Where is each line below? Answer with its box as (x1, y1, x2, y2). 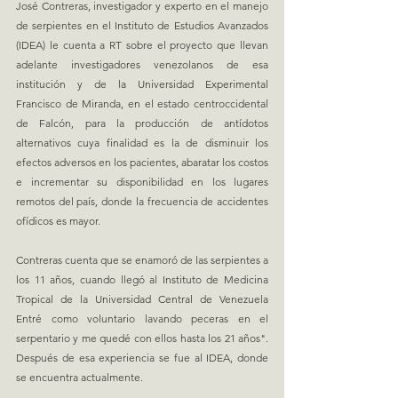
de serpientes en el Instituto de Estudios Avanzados (16, 18, 268, 32)
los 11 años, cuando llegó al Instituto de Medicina (16, 272, 268, 286)
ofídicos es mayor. (16, 213, 100, 227)
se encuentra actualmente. (16, 370, 143, 384)
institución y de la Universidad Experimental (16, 76, 268, 91)
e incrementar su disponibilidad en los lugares (16, 174, 268, 188)
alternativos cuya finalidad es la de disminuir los (16, 135, 268, 149)
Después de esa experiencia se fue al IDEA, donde (16, 350, 268, 364)
